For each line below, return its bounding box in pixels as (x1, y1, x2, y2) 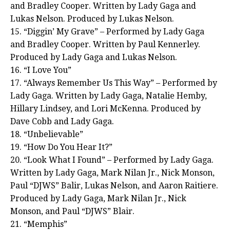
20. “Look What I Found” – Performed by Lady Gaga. (10, 155, 214, 165)
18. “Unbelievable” (10, 129, 83, 140)
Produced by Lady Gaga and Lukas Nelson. (10, 52, 177, 63)
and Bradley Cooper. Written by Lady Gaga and (10, 1, 196, 11)
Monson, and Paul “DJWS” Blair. (10, 206, 135, 217)
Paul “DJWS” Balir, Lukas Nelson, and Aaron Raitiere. (10, 181, 218, 191)
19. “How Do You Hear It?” (10, 142, 112, 152)
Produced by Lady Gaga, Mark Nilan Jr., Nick (10, 194, 186, 204)
